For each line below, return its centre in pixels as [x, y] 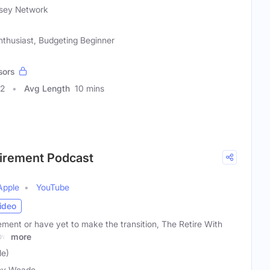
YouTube [53, 187]
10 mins [89, 88]
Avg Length [47, 88]
